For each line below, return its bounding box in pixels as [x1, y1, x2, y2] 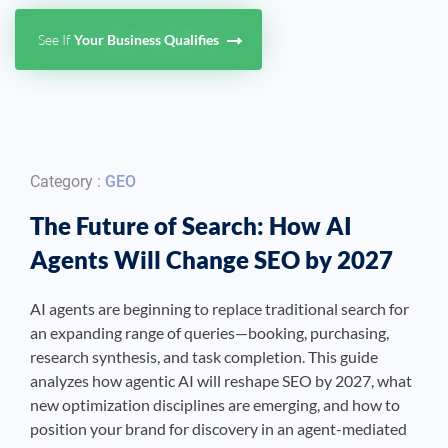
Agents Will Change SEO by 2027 [30, 245, 393, 275]
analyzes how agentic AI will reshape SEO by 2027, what [30, 371, 412, 391]
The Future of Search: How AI [30, 211, 352, 241]
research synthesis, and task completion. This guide [30, 347, 378, 367]
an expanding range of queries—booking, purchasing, [30, 323, 389, 343]
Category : [30, 172, 105, 192]
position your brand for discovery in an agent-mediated [30, 419, 407, 439]
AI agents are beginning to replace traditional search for [30, 299, 409, 319]
